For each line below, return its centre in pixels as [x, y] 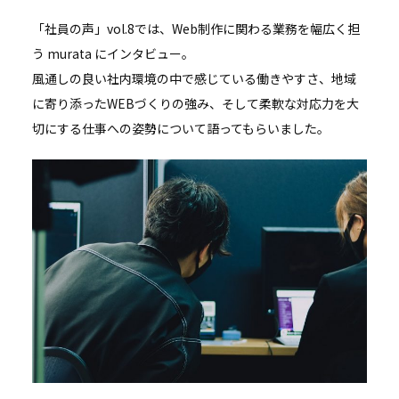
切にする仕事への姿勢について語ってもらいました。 [180, 128]
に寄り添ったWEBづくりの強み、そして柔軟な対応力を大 [195, 103]
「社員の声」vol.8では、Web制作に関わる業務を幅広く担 [195, 28]
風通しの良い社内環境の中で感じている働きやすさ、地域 [194, 78]
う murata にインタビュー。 [113, 53]
